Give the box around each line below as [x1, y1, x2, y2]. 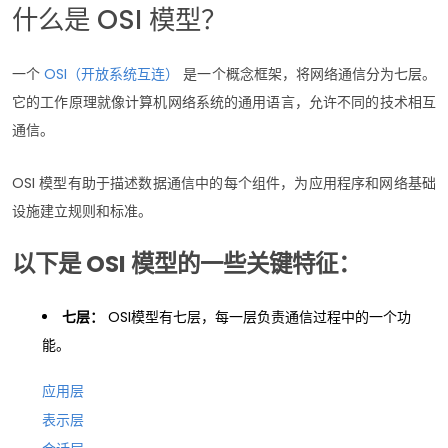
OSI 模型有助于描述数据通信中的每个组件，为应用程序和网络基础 [12, 172, 436, 193]
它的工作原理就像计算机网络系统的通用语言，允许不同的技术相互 [12, 91, 436, 112]
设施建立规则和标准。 [12, 200, 152, 221]
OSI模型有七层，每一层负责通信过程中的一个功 [104, 306, 411, 327]
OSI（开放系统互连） [44, 63, 180, 84]
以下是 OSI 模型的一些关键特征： [12, 246, 361, 280]
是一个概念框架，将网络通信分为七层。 [179, 63, 437, 84]
